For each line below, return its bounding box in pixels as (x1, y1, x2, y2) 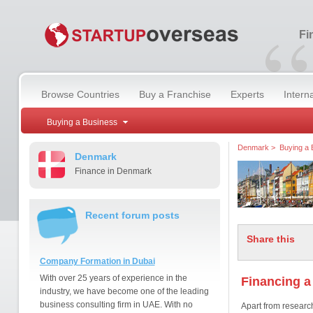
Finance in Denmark (74, 166, 152, 176)
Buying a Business (46, 117, 117, 127)
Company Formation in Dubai (39, 256, 155, 266)
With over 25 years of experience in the (39, 273, 187, 283)
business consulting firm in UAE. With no (39, 300, 193, 310)
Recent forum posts (85, 210, 180, 221)
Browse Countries (41, 89, 119, 100)
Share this (246, 233, 295, 245)
